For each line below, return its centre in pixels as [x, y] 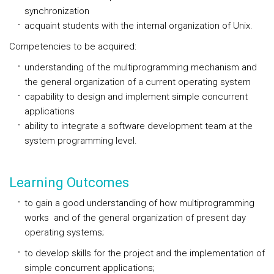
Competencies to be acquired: [73, 46]
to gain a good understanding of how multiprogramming [139, 203]
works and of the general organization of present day [135, 218]
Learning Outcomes [69, 183]
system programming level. [81, 141]
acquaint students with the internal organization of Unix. [139, 26]
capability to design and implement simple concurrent [136, 97]
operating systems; [64, 232]
